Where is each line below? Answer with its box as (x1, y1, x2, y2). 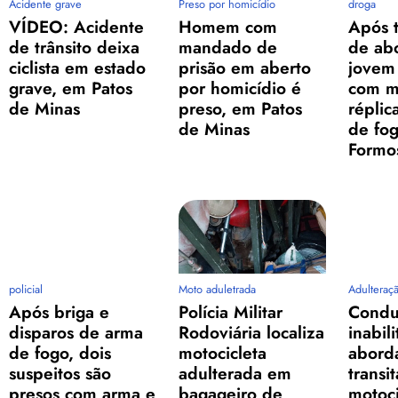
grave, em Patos (9, 76, 132, 101)
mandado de (178, 35, 277, 60)
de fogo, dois (9, 340, 111, 366)
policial (9, 281, 43, 298)
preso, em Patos (178, 96, 302, 122)
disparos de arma (9, 320, 143, 346)
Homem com (178, 14, 277, 40)
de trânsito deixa (9, 35, 139, 60)
